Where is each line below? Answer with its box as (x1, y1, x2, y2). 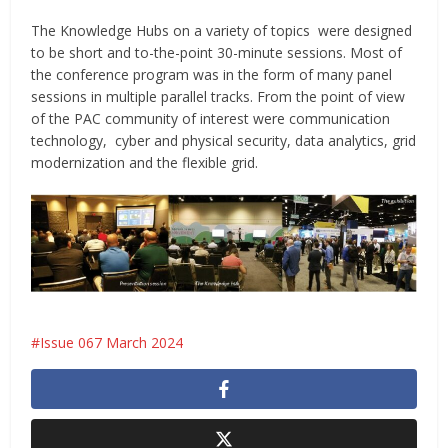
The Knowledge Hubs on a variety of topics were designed (31, 21, 413, 41)
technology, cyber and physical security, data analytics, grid (31, 131, 417, 151)
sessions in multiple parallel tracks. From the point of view (31, 87, 406, 107)
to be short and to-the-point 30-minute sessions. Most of (31, 43, 403, 63)
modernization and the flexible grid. (31, 153, 259, 173)
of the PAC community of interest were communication (31, 109, 391, 129)
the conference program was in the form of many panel (31, 65, 393, 85)
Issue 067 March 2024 (40, 332, 184, 352)
